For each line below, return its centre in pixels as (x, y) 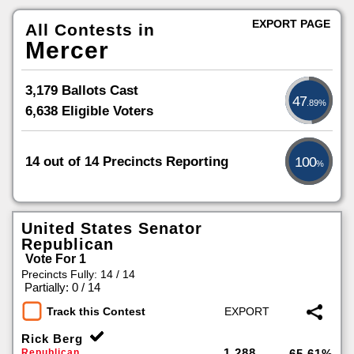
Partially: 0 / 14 (62, 287)
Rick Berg (52, 339)
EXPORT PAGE (291, 24)
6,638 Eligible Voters (89, 111)
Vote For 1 (56, 259)
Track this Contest (96, 312)
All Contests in (90, 30)
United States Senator (112, 228)
